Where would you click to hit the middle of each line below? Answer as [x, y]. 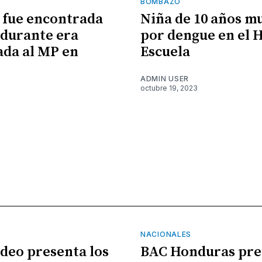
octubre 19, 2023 [169, 88]
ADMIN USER [165, 78]
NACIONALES [166, 234]
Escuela [165, 52]
